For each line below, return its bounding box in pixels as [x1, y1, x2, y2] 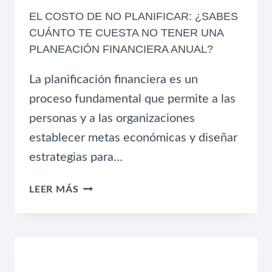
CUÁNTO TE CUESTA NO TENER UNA [29, 27, 223, 39]
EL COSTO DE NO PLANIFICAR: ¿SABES [29, 10, 238, 23]
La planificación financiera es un [29, 73, 198, 86]
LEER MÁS [29, 185, 79, 195]
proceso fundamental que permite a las [29, 93, 236, 106]
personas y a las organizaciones [29, 112, 195, 125]
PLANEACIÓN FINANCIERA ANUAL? [29, 43, 213, 56]
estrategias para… [29, 151, 123, 164]
